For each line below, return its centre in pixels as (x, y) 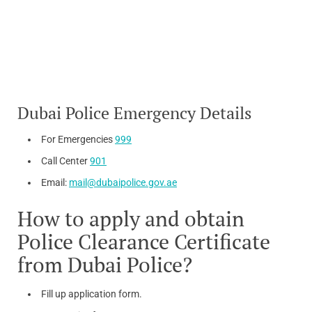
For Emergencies (78, 140)
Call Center (65, 161)
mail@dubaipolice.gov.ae (123, 183)
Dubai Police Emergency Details (134, 113)
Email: (55, 183)
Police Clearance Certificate (144, 242)
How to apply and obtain (131, 219)
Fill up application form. (92, 294)
